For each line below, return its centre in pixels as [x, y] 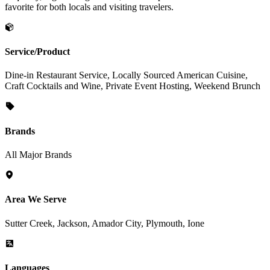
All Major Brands [38, 155]
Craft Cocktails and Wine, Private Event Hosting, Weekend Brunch [133, 86]
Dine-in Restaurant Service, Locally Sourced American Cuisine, [126, 75]
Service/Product [37, 52]
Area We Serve [36, 199]
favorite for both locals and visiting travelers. [89, 7]
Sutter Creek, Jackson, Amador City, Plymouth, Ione [105, 223]
